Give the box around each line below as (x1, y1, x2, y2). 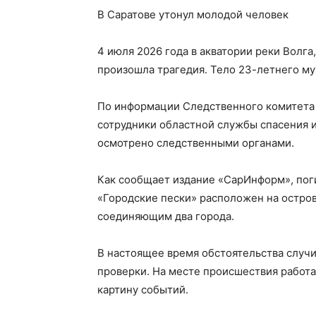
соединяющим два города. (97, 209, 234, 223)
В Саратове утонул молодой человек (97, 8, 288, 21)
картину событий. (97, 283, 188, 296)
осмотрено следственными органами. (97, 136, 294, 150)
